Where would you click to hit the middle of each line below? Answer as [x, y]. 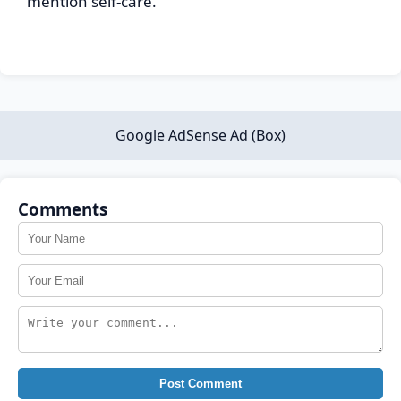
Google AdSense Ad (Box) [200, 135]
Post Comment [200, 384]
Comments [63, 209]
